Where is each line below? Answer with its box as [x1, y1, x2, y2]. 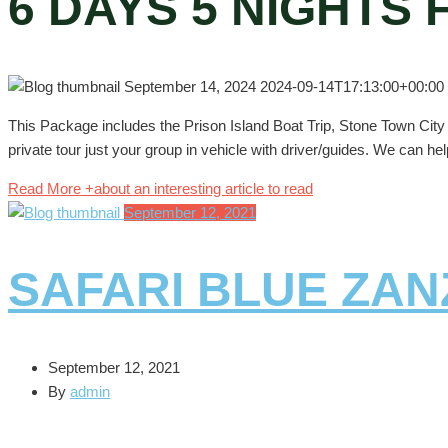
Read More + [8, 179, 94, 197]
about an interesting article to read [94, 179, 313, 197]
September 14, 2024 [124, 77, 260, 95]
